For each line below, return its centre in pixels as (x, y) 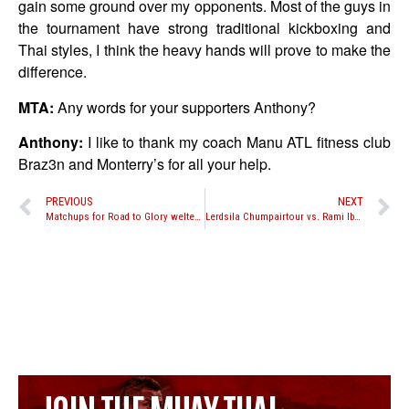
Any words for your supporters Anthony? (185, 107)
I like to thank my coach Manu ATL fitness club (237, 142)
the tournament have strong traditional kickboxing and (204, 28)
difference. (52, 72)
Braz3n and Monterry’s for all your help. (145, 164)
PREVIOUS (69, 202)
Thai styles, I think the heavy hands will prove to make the (204, 50)
